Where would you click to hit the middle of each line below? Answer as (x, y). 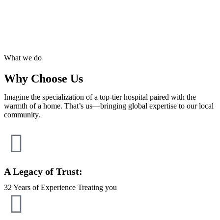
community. (22, 114)
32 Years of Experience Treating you (60, 187)
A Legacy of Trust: (43, 171)
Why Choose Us (43, 78)
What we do (23, 57)
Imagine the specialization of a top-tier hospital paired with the (100, 97)
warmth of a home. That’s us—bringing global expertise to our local (109, 106)
